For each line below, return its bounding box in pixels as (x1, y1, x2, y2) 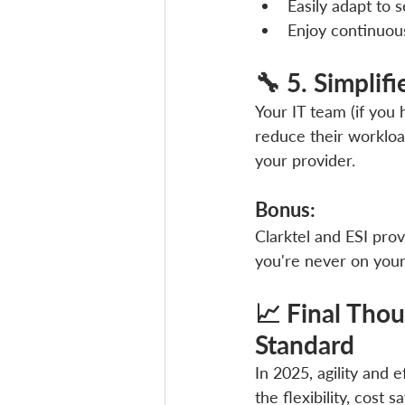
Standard (255, 328, 354, 360)
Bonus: (255, 196, 320, 221)
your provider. (255, 149, 355, 170)
